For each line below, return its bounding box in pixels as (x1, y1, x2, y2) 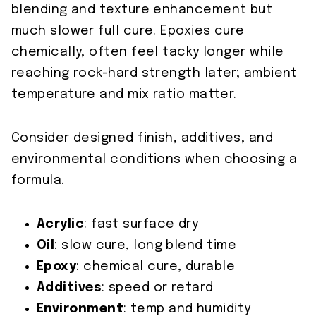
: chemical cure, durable (76, 260, 236, 274)
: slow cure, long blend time (54, 239, 236, 253)
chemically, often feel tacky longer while (11, 46, 284, 59)
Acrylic (37, 218, 85, 231)
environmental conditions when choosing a (11, 153, 298, 166)
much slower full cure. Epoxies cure (11, 25, 245, 38)
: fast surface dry (84, 218, 199, 231)
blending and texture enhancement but (11, 4, 273, 17)
